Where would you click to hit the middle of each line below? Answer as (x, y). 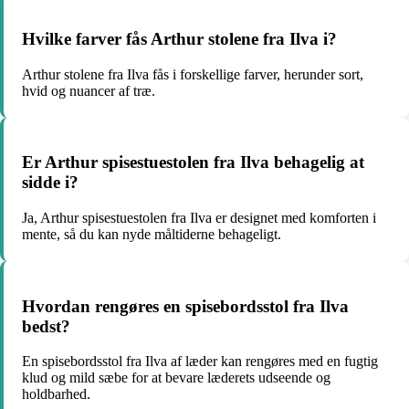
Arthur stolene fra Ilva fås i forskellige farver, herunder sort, (193, 74)
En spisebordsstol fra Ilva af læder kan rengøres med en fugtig (200, 362)
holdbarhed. (56, 394)
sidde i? (50, 183)
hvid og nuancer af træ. (89, 90)
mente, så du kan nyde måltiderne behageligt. (152, 234)
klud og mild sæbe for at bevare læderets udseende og (176, 378)
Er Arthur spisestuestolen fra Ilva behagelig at (193, 163)
